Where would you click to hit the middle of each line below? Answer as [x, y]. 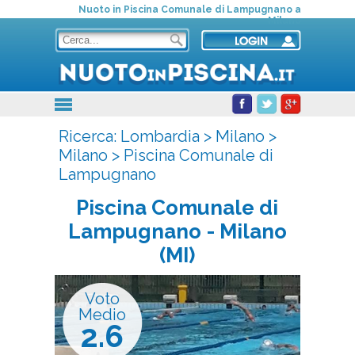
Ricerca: [89, 136]
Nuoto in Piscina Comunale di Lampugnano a [189, 10]
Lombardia [160, 136]
